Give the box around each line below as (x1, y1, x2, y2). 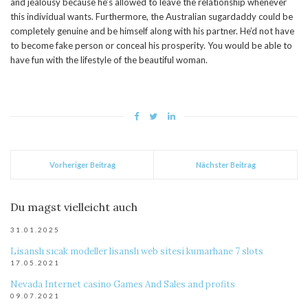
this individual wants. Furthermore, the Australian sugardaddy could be (10, 11, 293, 23)
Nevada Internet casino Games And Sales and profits (10, 278, 235, 291)
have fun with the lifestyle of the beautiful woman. (10, 54, 208, 66)
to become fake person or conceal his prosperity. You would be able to (10, 40, 292, 52)
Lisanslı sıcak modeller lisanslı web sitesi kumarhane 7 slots (10, 245, 263, 258)
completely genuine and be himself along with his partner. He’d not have (10, 25, 294, 37)
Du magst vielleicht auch (10, 200, 137, 214)
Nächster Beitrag (195, 160, 256, 170)
